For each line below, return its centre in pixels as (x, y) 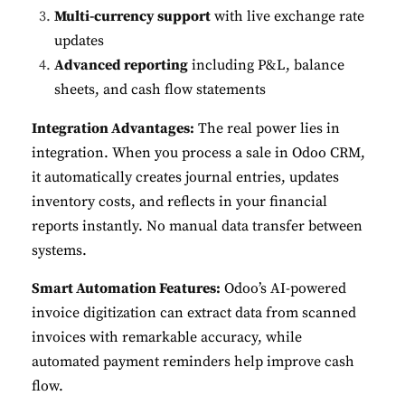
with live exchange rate (287, 16)
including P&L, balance (266, 65)
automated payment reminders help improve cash (193, 361)
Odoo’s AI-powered (283, 288)
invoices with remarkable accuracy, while (167, 337)
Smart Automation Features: (126, 288)
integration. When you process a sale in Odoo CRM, (198, 152)
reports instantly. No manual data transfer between (197, 226)
